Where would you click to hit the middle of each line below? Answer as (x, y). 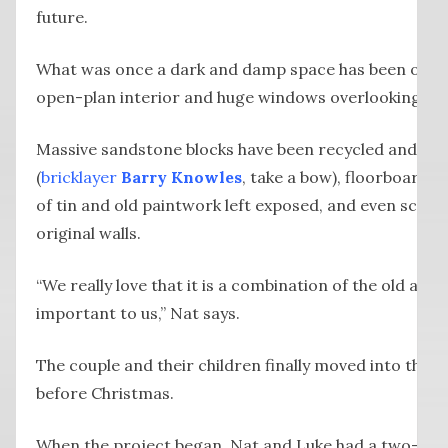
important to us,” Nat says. (138, 312)
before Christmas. (105, 392)
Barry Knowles (181, 176)
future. (62, 16)
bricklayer (81, 176)
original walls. (88, 232)
